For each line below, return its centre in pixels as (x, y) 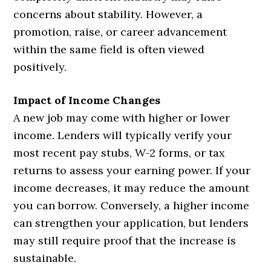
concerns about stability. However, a (108, 15)
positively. (40, 67)
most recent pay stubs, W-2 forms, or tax (119, 153)
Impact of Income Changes (87, 100)
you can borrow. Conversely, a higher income (132, 206)
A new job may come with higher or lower (122, 118)
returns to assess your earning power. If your (132, 171)
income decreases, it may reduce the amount (132, 188)
